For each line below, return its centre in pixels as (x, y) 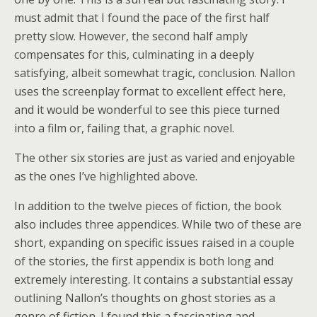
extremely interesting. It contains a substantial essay (154, 280)
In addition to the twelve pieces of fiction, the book (148, 206)
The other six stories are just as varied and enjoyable (155, 158)
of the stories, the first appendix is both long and (144, 261)
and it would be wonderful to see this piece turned (147, 110)
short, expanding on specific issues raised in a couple (154, 243)
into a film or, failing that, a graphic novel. (124, 128)
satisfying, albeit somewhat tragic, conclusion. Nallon (155, 73)
